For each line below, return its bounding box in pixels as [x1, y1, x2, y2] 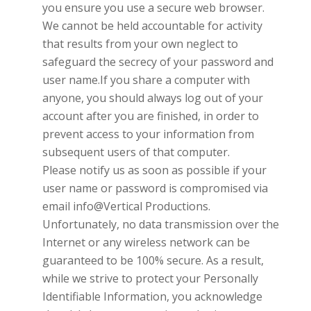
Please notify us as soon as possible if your [42, 162, 267, 178]
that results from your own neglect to [42, 35, 238, 51]
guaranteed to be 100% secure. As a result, [42, 252, 264, 268]
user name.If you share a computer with [42, 72, 250, 87]
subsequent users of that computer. [42, 144, 230, 160]
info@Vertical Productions [72, 198, 208, 214]
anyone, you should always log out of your [42, 90, 263, 106]
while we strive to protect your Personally [42, 270, 258, 286]
